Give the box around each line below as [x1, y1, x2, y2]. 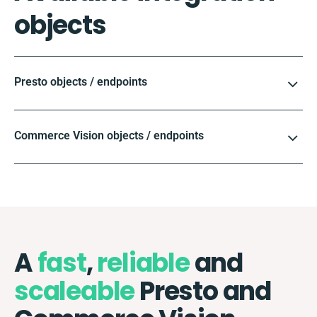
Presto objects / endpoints [14, 74, 147, 88]
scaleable [14, 272, 135, 309]
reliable [97, 244, 190, 281]
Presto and [134, 272, 272, 309]
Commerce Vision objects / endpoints [14, 128, 204, 142]
